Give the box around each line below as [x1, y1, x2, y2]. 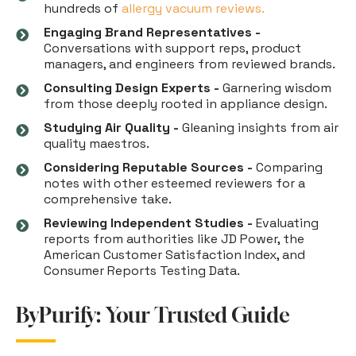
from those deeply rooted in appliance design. [44, 95, 327, 112]
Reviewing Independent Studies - [44, 214, 253, 231]
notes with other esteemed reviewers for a [44, 174, 305, 192]
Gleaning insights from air [179, 118, 339, 136]
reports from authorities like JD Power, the [44, 230, 304, 247]
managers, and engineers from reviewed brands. [44, 55, 335, 72]
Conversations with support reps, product [44, 39, 301, 56]
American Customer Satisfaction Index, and [44, 246, 305, 263]
